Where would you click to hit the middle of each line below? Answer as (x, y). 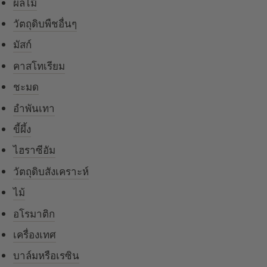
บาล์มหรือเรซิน (46, 256)
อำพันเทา (34, 108)
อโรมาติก (34, 214)
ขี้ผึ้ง (22, 130)
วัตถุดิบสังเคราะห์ (51, 171)
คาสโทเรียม (39, 66)
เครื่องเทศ (35, 235)
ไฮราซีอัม (35, 150)
